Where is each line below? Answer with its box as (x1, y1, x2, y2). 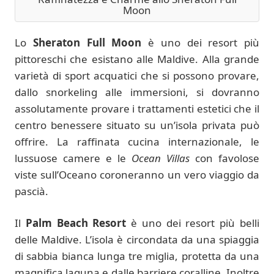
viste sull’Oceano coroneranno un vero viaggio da (15, 167, 259, 182)
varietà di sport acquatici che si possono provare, (15, 68, 259, 83)
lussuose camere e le (15, 150, 131, 165)
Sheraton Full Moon (32, 35, 142, 50)
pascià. (15, 183, 48, 198)
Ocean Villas (131, 150, 190, 165)
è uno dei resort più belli (126, 216, 260, 231)
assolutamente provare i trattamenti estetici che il (15, 101, 259, 116)
